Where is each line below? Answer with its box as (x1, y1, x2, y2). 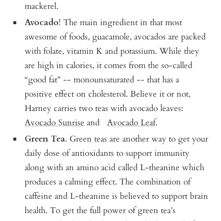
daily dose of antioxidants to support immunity (25, 147, 190, 159)
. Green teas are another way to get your (65, 133, 209, 145)
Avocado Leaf (107, 116, 156, 128)
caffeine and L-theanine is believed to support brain (25, 190, 209, 202)
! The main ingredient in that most (59, 16, 183, 28)
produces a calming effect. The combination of (25, 176, 191, 187)
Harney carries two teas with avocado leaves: (25, 102, 188, 114)
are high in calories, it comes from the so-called (25, 59, 193, 71)
